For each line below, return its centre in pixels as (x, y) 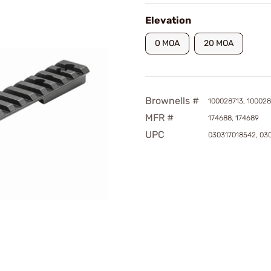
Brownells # (172, 101)
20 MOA (219, 43)
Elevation (168, 20)
